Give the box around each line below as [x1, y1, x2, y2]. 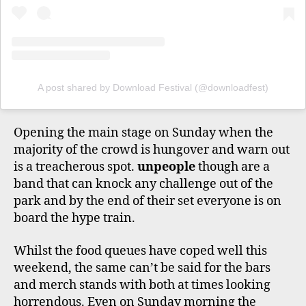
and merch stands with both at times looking [14, 277, 270, 293]
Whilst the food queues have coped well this [14, 242, 267, 259]
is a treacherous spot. [14, 159, 137, 176]
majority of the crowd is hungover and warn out [14, 142, 290, 158]
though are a [195, 159, 270, 176]
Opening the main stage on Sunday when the [14, 125, 273, 141]
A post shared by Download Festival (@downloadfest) [38, 81, 268, 93]
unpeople [137, 159, 195, 176]
